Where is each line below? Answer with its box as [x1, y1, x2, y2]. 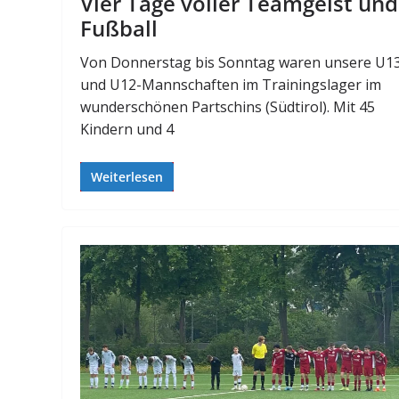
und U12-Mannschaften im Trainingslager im [80, 75, 382, 95]
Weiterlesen [91, 168, 164, 186]
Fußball [80, 13, 159, 44]
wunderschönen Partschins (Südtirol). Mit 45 [80, 97, 376, 118]
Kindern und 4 [80, 119, 175, 140]
